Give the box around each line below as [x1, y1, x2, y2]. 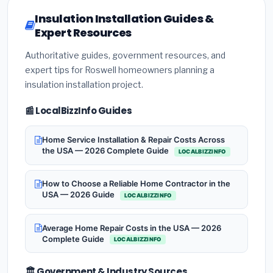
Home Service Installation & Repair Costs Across [42, 135, 225, 145]
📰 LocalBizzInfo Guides [25, 104, 132, 118]
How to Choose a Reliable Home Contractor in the [42, 179, 230, 189]
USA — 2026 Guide [42, 190, 116, 200]
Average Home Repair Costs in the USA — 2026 [42, 222, 221, 233]
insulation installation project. [25, 79, 143, 90]
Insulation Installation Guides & [35, 11, 214, 27]
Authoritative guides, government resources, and [25, 50, 225, 61]
